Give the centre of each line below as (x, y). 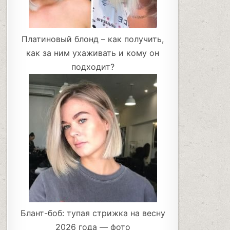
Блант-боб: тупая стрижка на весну (93, 213)
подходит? (93, 67)
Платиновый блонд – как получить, (93, 39)
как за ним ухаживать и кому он (93, 53)
